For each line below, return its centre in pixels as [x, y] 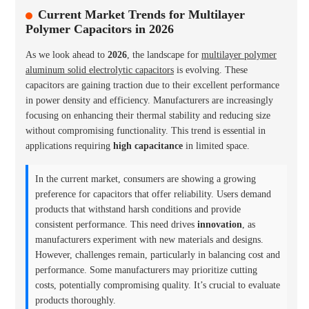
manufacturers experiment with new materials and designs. [149, 239]
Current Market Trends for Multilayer [141, 14]
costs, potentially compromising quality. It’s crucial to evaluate [158, 285]
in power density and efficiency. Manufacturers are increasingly [149, 100]
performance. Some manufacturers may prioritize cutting [146, 270]
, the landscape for [164, 54]
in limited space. [216, 146]
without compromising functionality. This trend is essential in [146, 130]
